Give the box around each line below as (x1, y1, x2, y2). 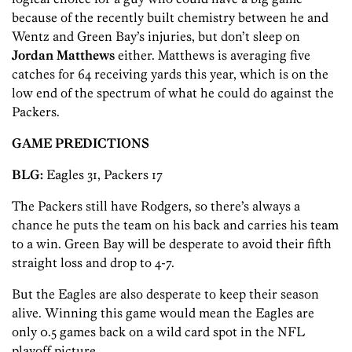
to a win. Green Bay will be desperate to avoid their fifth (12, 236, 332, 252)
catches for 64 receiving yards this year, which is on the (12, 66, 328, 82)
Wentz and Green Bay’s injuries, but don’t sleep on (12, 28, 300, 45)
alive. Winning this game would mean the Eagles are (12, 305, 314, 321)
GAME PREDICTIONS (12, 135, 149, 152)
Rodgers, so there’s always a (141, 198, 300, 214)
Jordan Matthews (12, 47, 115, 64)
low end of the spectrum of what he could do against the (12, 85, 334, 101)
